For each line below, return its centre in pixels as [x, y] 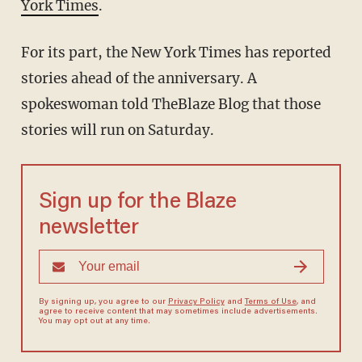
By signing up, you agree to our [103, 303]
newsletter [88, 229]
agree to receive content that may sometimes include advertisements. [178, 312]
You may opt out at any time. [94, 322]
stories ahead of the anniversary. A [139, 79]
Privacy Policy [196, 303]
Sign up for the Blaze [137, 203]
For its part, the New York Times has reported [176, 53]
